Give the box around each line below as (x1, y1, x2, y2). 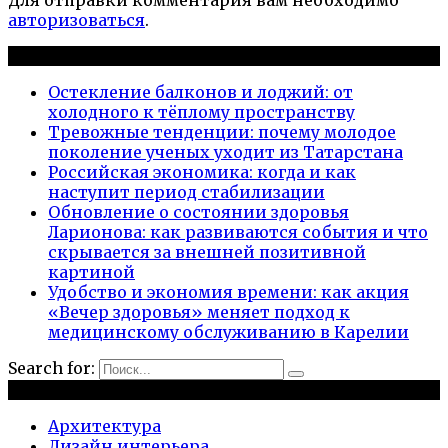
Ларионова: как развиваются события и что (48, 221, 428, 242)
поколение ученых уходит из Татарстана (48, 141, 403, 162)
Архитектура (48, 415, 161, 436)
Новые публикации (8, 45, 175, 66)
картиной (48, 261, 135, 282)
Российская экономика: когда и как (48, 161, 356, 182)
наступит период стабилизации (48, 181, 325, 202)
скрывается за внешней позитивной (48, 241, 366, 262)
